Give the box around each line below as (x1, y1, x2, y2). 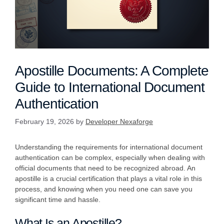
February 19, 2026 (15, 117, 74, 126)
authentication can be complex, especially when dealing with (15, 153, 205, 162)
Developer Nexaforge (85, 117, 153, 126)
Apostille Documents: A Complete (15, 63, 208, 79)
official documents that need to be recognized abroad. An (15, 164, 195, 172)
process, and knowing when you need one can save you (15, 185, 192, 193)
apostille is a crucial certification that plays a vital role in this (15, 174, 202, 183)
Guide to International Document (15, 79, 204, 95)
